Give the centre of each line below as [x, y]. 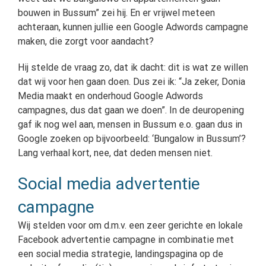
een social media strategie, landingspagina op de [121, 254]
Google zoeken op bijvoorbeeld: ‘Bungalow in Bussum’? [132, 138]
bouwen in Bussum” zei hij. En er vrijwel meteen [116, 12]
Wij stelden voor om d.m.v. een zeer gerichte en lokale [130, 225]
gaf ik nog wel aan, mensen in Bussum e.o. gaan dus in [130, 124]
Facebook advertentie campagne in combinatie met [126, 239]
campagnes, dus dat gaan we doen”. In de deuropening [131, 110]
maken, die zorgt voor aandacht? [86, 41]
